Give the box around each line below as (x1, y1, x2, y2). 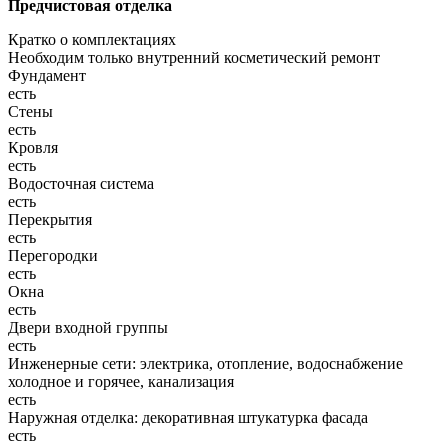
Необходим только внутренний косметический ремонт (8, 49, 380, 67)
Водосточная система (8, 175, 154, 193)
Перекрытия (8, 211, 92, 229)
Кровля (8, 139, 58, 157)
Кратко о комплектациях (8, 31, 176, 49)
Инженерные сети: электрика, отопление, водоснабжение (8, 355, 403, 373)
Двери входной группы (8, 319, 168, 337)
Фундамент (8, 67, 86, 85)
